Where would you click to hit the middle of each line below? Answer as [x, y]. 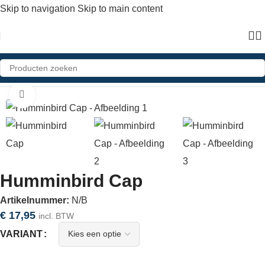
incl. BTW [56, 216]
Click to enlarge [67, 95]
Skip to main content [120, 9]
